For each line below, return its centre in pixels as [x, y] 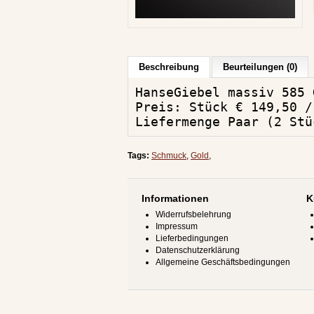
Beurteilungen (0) [260, 67]
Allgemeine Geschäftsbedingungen [223, 262]
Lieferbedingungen [192, 238]
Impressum [177, 226]
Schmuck [169, 156]
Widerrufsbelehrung [193, 214]
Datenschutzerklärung [198, 250]
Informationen [175, 198]
